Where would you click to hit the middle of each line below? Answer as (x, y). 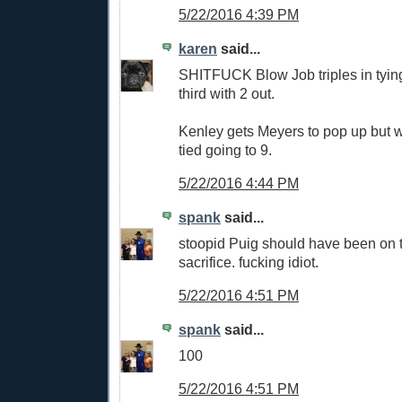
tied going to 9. (225, 149)
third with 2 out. (227, 93)
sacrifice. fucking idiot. (249, 262)
